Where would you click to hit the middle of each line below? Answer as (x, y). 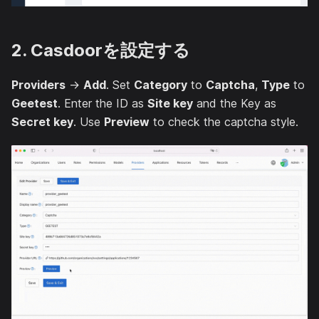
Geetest (35, 104)
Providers (38, 85)
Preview (127, 122)
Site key (170, 104)
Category (161, 85)
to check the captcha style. (224, 122)
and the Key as (235, 104)
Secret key (42, 122)
